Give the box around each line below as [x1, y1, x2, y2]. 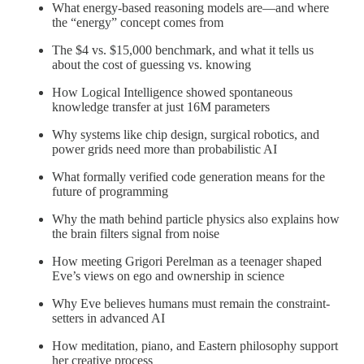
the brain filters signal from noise [52, 226, 219, 240]
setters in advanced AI [52, 310, 165, 325]
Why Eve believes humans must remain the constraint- [52, 296, 330, 310]
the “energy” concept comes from [52, 15, 223, 29]
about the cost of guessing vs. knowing [52, 57, 251, 71]
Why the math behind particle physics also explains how [52, 211, 340, 226]
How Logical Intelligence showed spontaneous [52, 84, 292, 99]
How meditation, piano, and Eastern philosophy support [52, 338, 338, 353]
